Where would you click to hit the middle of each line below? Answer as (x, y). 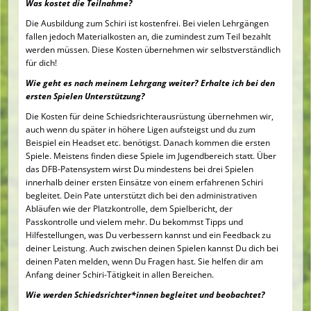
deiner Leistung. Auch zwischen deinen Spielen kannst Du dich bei (152, 248)
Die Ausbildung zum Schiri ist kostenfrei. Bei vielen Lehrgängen (147, 23)
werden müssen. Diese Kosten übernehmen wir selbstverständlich (153, 50)
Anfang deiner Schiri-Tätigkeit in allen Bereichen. (120, 275)
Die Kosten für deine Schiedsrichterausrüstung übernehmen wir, (150, 116)
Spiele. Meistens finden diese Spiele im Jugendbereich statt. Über (151, 156)
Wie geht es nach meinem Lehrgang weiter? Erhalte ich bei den (150, 83)
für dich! (42, 63)
